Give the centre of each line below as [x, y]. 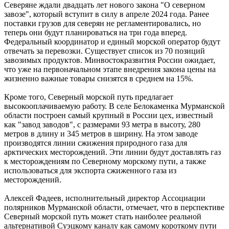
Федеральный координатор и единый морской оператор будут [112, 42]
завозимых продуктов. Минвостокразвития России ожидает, [110, 60]
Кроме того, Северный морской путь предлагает [89, 97]
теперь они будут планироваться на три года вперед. [96, 33]
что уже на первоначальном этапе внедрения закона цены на [110, 70]
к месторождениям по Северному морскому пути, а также [105, 162]
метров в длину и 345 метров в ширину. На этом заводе [101, 134]
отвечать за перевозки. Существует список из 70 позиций [105, 51]
